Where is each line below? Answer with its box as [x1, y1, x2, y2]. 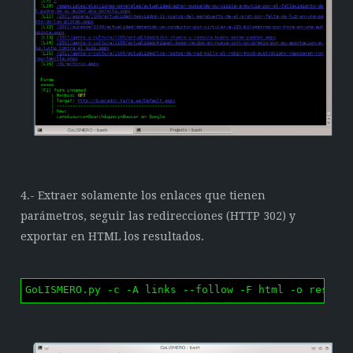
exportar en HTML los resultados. [20, 230, 205, 243]
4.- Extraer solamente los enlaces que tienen [20, 189, 266, 203]
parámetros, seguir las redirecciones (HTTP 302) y [20, 210, 296, 223]
